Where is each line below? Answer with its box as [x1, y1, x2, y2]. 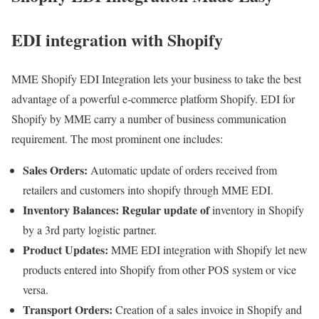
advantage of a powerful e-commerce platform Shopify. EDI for [11, 91, 295, 107]
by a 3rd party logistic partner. [23, 222, 157, 238]
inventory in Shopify [209, 202, 304, 218]
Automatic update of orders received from [88, 162, 277, 178]
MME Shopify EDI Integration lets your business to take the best [11, 71, 301, 87]
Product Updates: [23, 241, 108, 258]
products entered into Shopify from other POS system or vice [23, 262, 296, 278]
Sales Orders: [23, 162, 88, 179]
